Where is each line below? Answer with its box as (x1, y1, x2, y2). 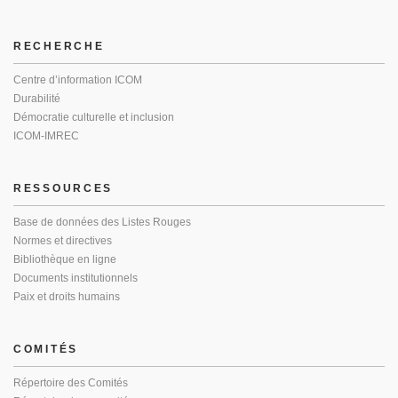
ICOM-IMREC (13, 130, 79, 142)
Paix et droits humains (13, 291, 120, 303)
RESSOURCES (13, 182, 113, 195)
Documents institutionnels (13, 272, 138, 284)
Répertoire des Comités (13, 377, 128, 389)
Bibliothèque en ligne (13, 253, 116, 266)
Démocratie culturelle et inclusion (13, 111, 174, 123)
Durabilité (13, 92, 60, 105)
